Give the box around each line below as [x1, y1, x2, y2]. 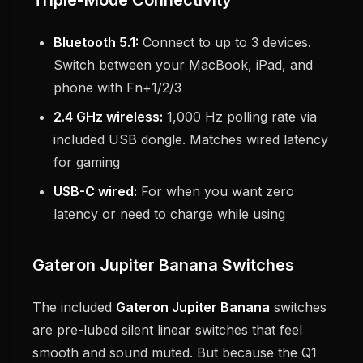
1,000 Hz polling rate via [163, 109, 317, 126]
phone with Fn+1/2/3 [53, 79, 181, 96]
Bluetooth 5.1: [53, 34, 139, 51]
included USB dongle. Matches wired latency [53, 131, 328, 148]
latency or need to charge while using [53, 206, 285, 223]
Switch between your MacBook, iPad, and [53, 57, 313, 74]
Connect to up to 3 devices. [139, 34, 311, 51]
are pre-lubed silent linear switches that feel [32, 322, 302, 339]
